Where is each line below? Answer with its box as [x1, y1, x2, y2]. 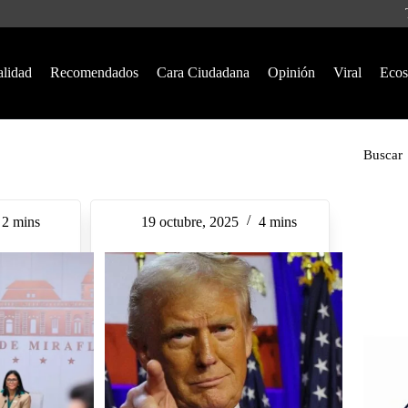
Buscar [362, 148, 403, 162]
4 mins [258, 214, 297, 229]
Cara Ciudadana [156, 65, 250, 80]
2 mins [2, 214, 41, 229]
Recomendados [49, 65, 138, 80]
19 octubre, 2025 [140, 214, 239, 229]
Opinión [267, 65, 315, 80]
